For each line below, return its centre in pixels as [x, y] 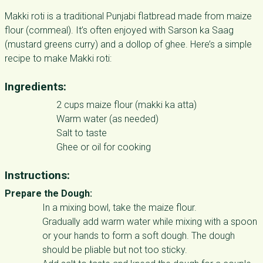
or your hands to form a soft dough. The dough [139, 236]
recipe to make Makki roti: [58, 58]
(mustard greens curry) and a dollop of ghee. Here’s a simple [128, 44]
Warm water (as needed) [107, 119]
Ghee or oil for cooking [104, 147]
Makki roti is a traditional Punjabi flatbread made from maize [128, 16]
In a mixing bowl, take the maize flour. [119, 208]
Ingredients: [36, 87]
